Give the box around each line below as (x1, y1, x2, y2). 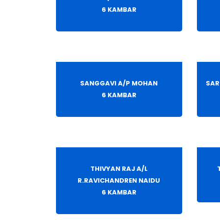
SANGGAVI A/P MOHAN (80, 79, 158, 88)
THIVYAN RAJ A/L (90, 164, 148, 174)
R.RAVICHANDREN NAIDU (78, 176, 161, 186)
